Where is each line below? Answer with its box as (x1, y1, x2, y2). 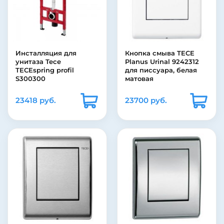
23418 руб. (15, 95, 56, 105)
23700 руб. (125, 95, 167, 105)
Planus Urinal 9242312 (125, 57, 199, 66)
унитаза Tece (15, 57, 61, 66)
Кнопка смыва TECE (125, 49, 194, 57)
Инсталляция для (15, 49, 76, 57)
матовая (125, 74, 153, 83)
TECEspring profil (15, 66, 74, 74)
